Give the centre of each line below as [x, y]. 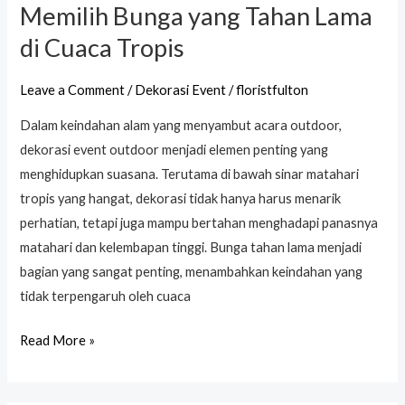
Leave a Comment [73, 90]
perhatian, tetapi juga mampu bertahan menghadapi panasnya [199, 223]
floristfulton [273, 90]
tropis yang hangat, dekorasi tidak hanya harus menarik [181, 199]
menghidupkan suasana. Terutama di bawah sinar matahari [190, 174]
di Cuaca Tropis [103, 48]
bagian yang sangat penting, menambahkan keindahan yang [192, 272]
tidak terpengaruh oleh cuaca [106, 297]
